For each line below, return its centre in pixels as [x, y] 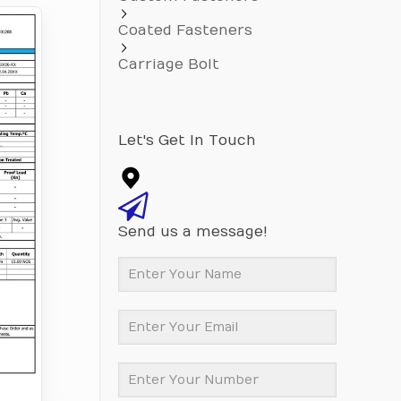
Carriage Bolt [168, 64]
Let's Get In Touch [187, 141]
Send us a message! [192, 232]
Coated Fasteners [185, 30]
